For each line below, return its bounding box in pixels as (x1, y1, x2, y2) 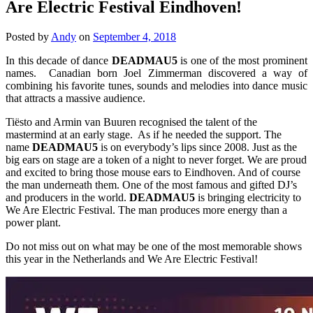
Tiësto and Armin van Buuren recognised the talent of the (6, 115, 257, 128)
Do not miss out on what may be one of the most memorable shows (6, 240, 302, 252)
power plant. (6, 216, 61, 228)
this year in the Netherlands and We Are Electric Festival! (6, 252, 258, 265)
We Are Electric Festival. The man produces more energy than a (6, 203, 287, 216)
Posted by (6, 30, 51, 43)
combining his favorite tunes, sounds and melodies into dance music (6, 79, 307, 92)
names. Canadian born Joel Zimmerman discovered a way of (6, 66, 307, 79)
